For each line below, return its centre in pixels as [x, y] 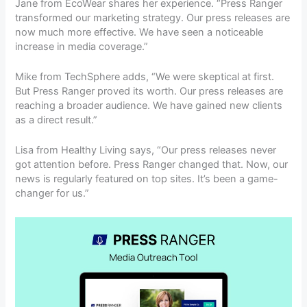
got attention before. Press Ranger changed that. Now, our [152, 165]
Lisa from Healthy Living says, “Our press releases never [146, 150]
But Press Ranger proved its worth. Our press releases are [149, 91]
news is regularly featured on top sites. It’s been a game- [147, 179]
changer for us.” [52, 194]
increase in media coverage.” [82, 46]
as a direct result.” [57, 120]
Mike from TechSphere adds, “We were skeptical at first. [145, 77]
